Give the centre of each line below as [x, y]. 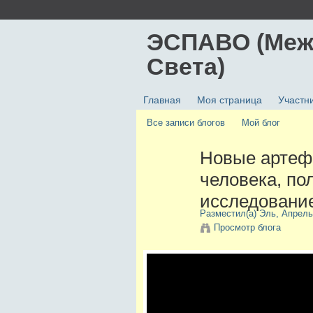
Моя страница [229, 100]
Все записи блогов [185, 123]
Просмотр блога [247, 228]
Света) [185, 66]
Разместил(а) [229, 214]
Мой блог [261, 123]
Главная [162, 100]
